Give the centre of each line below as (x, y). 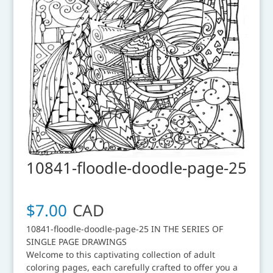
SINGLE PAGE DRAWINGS (76, 241)
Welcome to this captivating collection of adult (120, 254)
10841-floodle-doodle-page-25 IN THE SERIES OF (124, 229)
